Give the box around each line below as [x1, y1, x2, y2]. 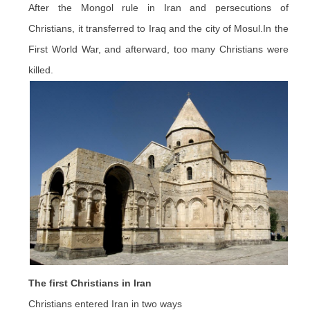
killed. [28, 64, 54, 75]
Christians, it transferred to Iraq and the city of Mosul [28, 23, 261, 34]
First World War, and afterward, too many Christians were [28, 44, 289, 55]
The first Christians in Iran [28, 277, 152, 289]
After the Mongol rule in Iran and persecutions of [28, 2, 289, 13]
